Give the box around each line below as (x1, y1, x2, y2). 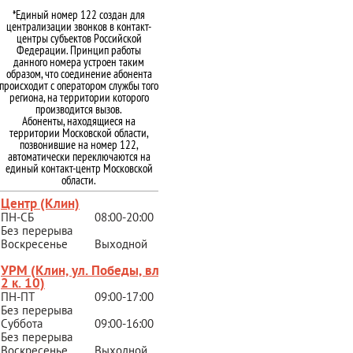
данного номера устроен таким (13, 54, 144, 69)
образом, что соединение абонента (6, 65, 152, 81)
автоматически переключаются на (7, 148, 150, 164)
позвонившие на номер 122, (19, 136, 139, 152)
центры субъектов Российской (16, 30, 142, 46)
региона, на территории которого (9, 89, 149, 105)
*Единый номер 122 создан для (13, 6, 145, 22)
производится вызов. (35, 101, 122, 117)
